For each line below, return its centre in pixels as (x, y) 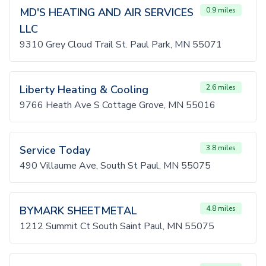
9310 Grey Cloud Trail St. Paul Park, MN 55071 (121, 45)
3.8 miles (221, 148)
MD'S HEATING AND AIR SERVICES (107, 12)
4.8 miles (221, 208)
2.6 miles (221, 87)
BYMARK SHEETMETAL (78, 211)
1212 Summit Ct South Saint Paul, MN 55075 (117, 226)
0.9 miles (221, 10)
